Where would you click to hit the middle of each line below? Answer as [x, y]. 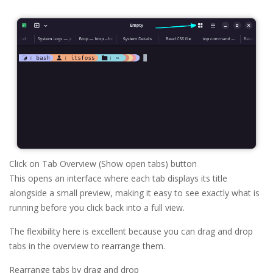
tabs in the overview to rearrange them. [87, 246]
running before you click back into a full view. [97, 207]
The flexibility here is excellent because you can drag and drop [131, 231]
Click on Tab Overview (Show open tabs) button [103, 163]
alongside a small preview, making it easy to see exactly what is [134, 193]
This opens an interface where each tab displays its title [118, 178]
